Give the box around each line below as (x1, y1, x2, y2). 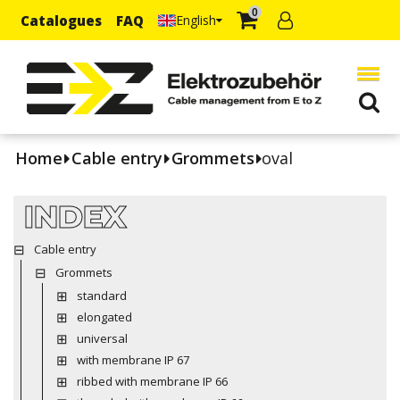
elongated (76, 308, 132, 325)
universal (76, 329, 128, 346)
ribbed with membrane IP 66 (76, 372, 228, 389)
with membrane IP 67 (76, 351, 189, 368)
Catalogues (21, 11, 102, 29)
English (176, 11, 216, 29)
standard (76, 287, 127, 304)
